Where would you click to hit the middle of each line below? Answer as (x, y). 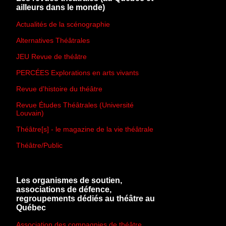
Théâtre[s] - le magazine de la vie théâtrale (85, 129)
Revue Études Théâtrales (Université (75, 105)
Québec (31, 208)
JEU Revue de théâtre (51, 56)
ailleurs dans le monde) (61, 7)
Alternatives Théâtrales (53, 40)
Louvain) (30, 113)
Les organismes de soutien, (69, 181)
